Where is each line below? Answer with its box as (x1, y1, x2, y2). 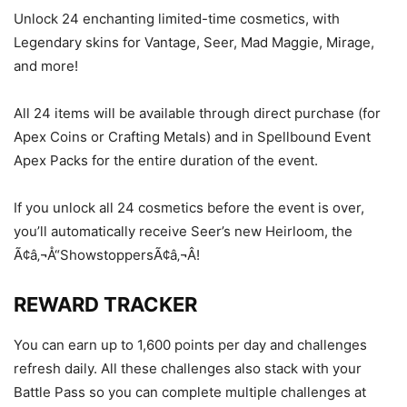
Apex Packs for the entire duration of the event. (14, 152, 318, 169)
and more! (14, 57, 78, 74)
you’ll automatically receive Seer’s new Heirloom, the (14, 223, 352, 240)
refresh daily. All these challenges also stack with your (14, 360, 362, 377)
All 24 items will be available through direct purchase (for (14, 104, 381, 122)
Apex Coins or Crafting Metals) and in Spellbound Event (14, 128, 371, 145)
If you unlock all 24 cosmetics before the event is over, (14, 199, 364, 216)
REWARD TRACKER (14, 293, 197, 316)
